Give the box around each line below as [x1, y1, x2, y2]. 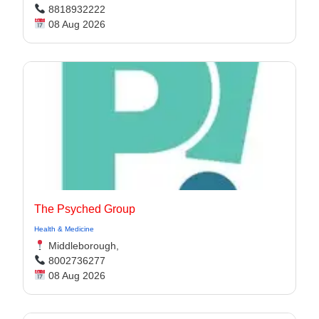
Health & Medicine [34, 225, 94, 233]
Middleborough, [45, 240, 119, 251]
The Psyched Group [34, 203, 135, 215]
